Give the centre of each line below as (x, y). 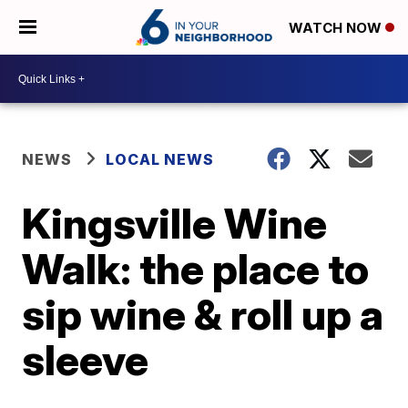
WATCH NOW (337, 28)
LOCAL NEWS (160, 159)
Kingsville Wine (175, 223)
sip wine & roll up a (203, 314)
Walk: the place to (196, 269)
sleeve (86, 360)
